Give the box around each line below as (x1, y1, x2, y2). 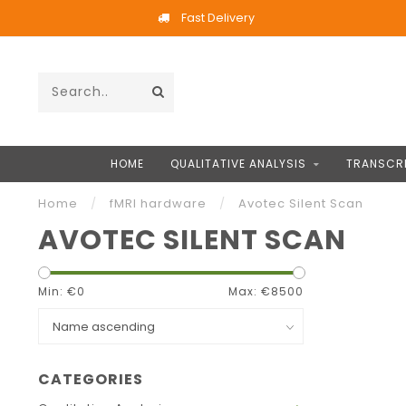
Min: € (38, 284, 77, 299)
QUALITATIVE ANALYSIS (170, 156, 306, 171)
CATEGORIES (38, 369, 143, 390)
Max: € (227, 284, 271, 299)
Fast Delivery (179, 10, 255, 25)
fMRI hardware (110, 195, 207, 212)
